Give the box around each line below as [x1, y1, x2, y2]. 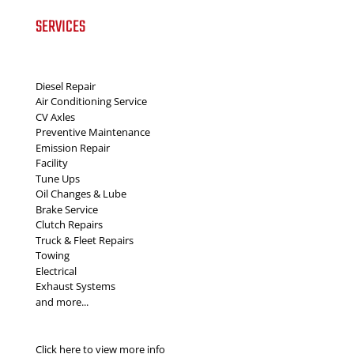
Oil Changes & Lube [35, 186, 126, 201]
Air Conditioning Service [35, 94, 147, 109]
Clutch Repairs [35, 217, 103, 232]
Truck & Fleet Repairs [35, 232, 134, 247]
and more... [35, 294, 88, 309]
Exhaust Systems [35, 279, 115, 294]
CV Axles [35, 109, 75, 124]
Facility [35, 156, 68, 171]
